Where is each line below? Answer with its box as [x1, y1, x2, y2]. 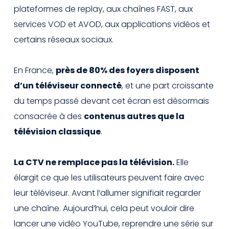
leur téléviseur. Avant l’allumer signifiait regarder [14, 187, 201, 199]
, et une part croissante [122, 79, 214, 91]
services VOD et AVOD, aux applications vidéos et [14, 18, 210, 30]
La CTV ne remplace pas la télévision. [14, 156, 174, 168]
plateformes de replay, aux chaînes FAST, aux [14, 3, 193, 15]
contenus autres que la [84, 110, 185, 122]
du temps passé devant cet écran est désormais [14, 95, 209, 107]
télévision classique [14, 125, 101, 138]
